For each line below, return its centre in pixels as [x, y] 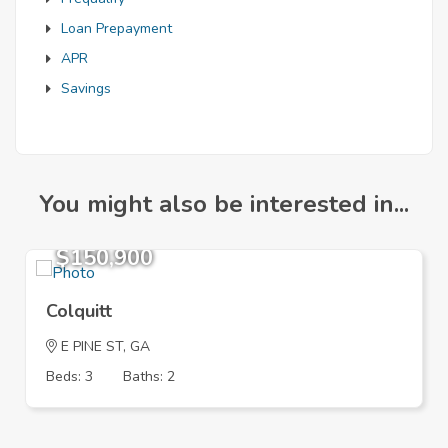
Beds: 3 [69, 376]
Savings [86, 88]
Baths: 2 [149, 376]
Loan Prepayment [116, 28]
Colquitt [79, 310]
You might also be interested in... [224, 203]
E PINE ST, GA [103, 346]
